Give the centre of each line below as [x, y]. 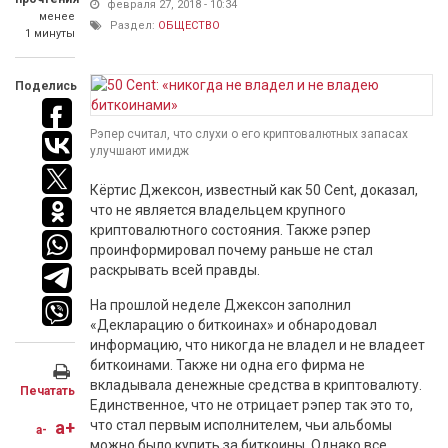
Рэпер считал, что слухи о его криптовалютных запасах [249, 134]
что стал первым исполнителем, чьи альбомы [241, 425]
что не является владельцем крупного [218, 210]
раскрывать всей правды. [175, 270]
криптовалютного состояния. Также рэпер [230, 230]
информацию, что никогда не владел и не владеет [257, 345]
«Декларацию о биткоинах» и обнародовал [233, 325]
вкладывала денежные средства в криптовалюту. [256, 385]
